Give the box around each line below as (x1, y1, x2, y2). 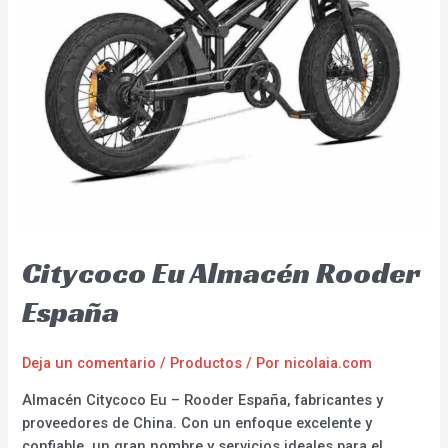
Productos (170, 354, 243, 373)
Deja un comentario (22, 354, 157, 373)
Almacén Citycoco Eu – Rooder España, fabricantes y (22, 390, 384, 409)
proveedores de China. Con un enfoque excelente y (22, 413, 373, 432)
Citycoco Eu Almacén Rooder (22, 254, 421, 293)
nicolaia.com (284, 354, 373, 373)
